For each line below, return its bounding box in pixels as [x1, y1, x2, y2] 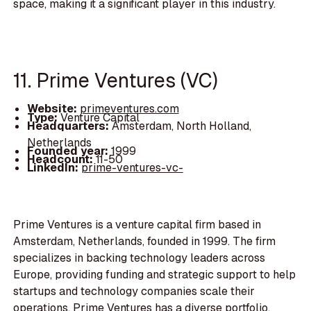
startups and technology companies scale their [13, 284, 255, 299]
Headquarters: [26, 118, 112, 133]
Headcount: [26, 151, 96, 167]
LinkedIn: [26, 160, 81, 175]
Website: [26, 101, 80, 117]
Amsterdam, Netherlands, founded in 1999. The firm [13, 234, 276, 249]
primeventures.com [79, 101, 179, 117]
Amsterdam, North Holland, [111, 118, 251, 133]
